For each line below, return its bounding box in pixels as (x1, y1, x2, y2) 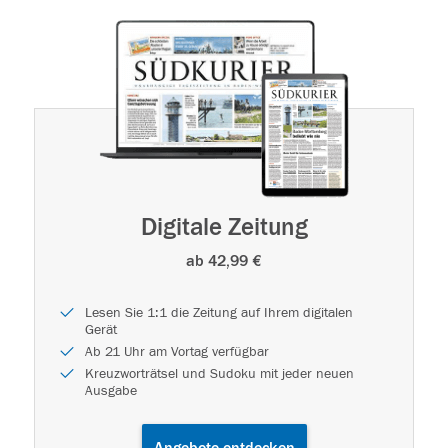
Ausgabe (85, 382, 137, 399)
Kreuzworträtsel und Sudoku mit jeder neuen (85, 365, 354, 382)
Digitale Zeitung (140, 213, 308, 242)
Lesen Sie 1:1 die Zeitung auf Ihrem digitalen (85, 304, 353, 321)
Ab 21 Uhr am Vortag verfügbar (85, 343, 269, 360)
